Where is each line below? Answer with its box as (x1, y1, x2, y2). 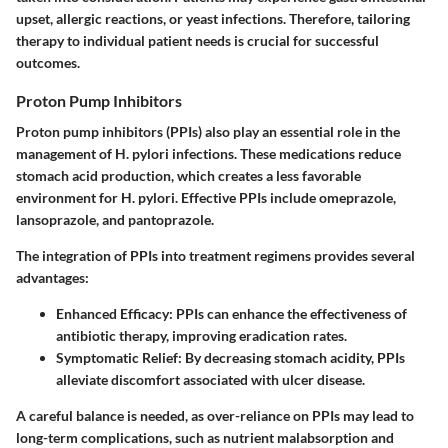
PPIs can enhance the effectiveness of (173, 305, 407, 323)
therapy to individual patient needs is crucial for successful (16, 32, 379, 49)
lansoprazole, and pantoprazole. (16, 211, 214, 229)
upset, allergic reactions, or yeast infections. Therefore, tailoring (16, 10, 410, 27)
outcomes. (16, 54, 80, 71)
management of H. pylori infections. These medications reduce (16, 145, 401, 163)
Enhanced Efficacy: (56, 305, 173, 323)
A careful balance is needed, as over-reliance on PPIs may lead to (16, 407, 414, 425)
